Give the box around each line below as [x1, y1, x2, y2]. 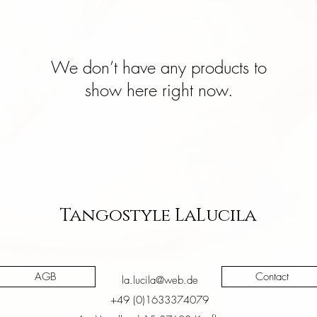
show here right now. [84, 79, 233, 101]
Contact [255, 270, 289, 284]
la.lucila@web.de [122, 273, 198, 287]
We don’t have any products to [50, 56, 267, 79]
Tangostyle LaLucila [60, 204, 256, 227]
